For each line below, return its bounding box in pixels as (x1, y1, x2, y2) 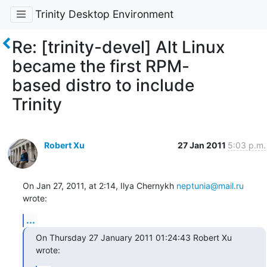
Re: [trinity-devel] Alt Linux (12, 36, 225, 57)
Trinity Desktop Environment (35, 8, 173, 21)
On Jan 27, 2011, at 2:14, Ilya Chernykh (22, 180, 176, 191)
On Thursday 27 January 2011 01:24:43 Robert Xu (35, 232, 232, 243)
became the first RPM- (12, 55, 190, 76)
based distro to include (12, 74, 194, 95)
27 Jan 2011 (177, 139, 228, 150)
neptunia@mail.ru (176, 180, 244, 191)
